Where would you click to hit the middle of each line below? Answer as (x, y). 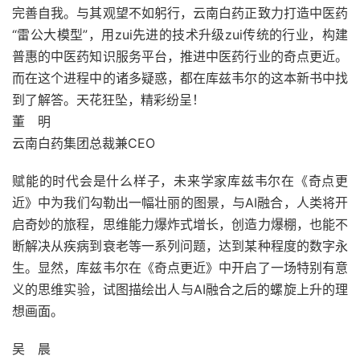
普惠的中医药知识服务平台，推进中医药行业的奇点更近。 (180, 56)
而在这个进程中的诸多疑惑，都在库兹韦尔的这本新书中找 (180, 78)
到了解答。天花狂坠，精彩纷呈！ (108, 100)
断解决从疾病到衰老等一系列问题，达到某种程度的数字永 (180, 246)
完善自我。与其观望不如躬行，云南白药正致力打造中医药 (180, 13)
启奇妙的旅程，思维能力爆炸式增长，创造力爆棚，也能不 (180, 224)
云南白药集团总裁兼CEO (84, 143)
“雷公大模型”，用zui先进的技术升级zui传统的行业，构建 (180, 35)
